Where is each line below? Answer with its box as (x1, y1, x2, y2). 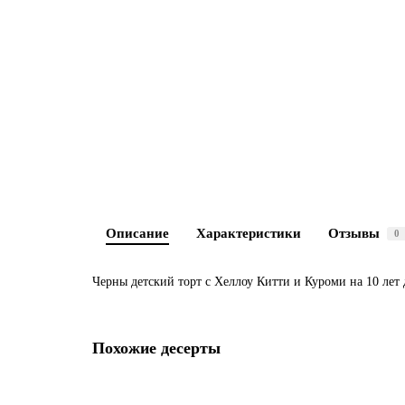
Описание (106, 225, 169, 240)
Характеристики (196, 225, 301, 240)
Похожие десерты (92, 339, 221, 357)
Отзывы (328, 225, 380, 240)
